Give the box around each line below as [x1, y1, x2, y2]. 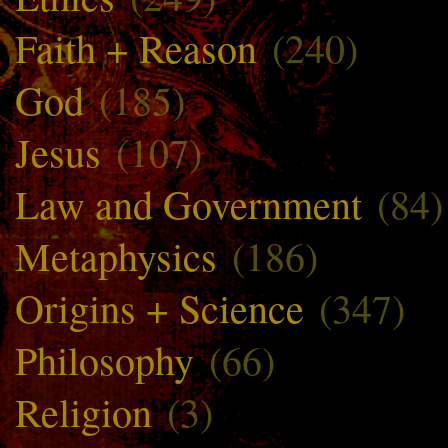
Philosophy [15, 332, 194, 386]
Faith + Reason [15, 20, 257, 74]
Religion [15, 384, 152, 438]
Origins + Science [15, 280, 304, 334]
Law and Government [15, 176, 362, 230]
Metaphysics [15, 228, 217, 282]
